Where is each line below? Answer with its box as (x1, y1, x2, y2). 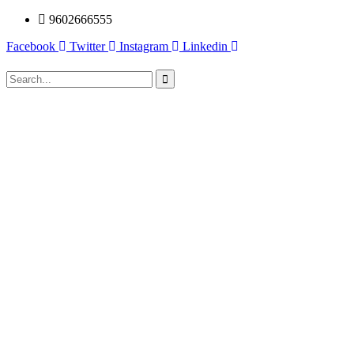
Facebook (6, 40, 55, 53)
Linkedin (183, 40, 228, 53)
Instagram (119, 40, 168, 53)
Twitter (70, 40, 105, 53)
